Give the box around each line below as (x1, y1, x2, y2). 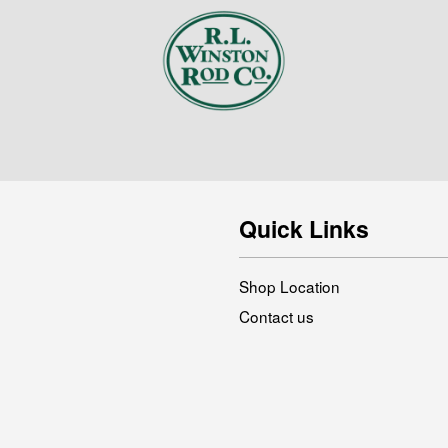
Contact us (239, 305, 314, 328)
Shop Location (239, 275, 340, 298)
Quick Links (239, 212, 369, 246)
